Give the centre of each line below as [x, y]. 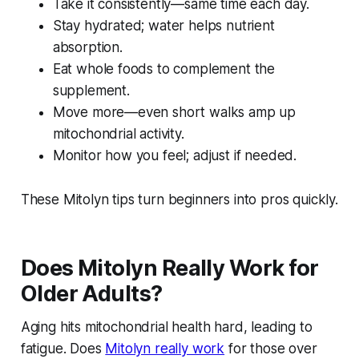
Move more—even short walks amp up [174, 113]
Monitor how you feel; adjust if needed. [175, 156]
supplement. [91, 91]
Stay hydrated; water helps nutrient [163, 26]
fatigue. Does [63, 349]
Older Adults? [91, 294]
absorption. [87, 48]
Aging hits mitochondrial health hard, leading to [166, 327]
